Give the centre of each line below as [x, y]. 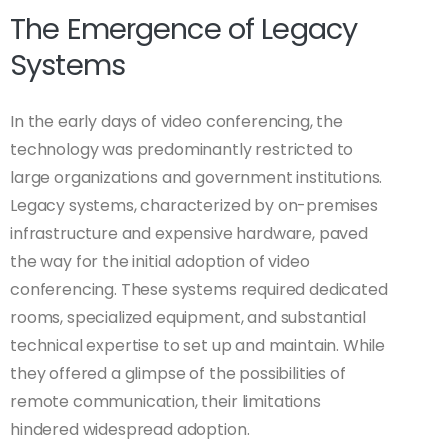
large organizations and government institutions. [196, 178]
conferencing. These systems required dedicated [199, 290]
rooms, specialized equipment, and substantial [188, 318]
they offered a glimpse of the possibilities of [178, 374]
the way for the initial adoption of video [160, 262]
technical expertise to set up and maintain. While [198, 346]
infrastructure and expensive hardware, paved [189, 234]
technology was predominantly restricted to [182, 150]
